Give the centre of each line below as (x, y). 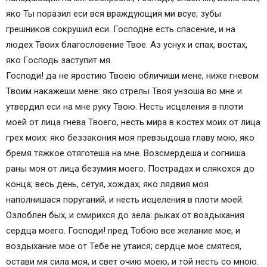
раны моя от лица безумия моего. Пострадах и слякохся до (130, 169)
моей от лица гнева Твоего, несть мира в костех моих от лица (133, 122)
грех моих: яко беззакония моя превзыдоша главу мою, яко (130, 138)
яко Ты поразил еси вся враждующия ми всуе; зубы (114, 14)
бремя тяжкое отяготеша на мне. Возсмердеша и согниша (126, 153)
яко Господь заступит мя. (59, 60)
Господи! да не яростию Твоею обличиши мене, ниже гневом (132, 76)
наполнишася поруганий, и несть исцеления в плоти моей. (125, 200)
